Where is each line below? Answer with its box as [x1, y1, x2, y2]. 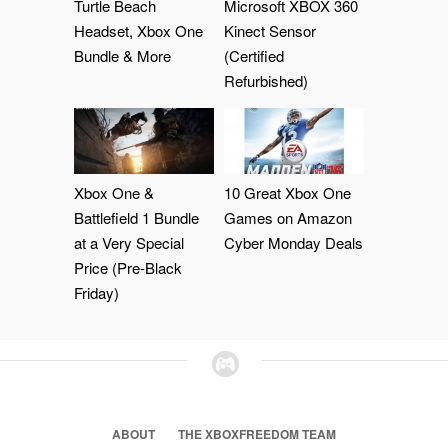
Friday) [74, 282, 119, 304]
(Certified [224, 44, 284, 66]
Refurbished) [224, 69, 308, 91]
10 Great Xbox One [224, 182, 351, 204]
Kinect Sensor [224, 19, 316, 41]
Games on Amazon [224, 207, 352, 229]
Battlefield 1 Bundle [74, 207, 199, 229]
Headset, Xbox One [74, 19, 203, 41]
